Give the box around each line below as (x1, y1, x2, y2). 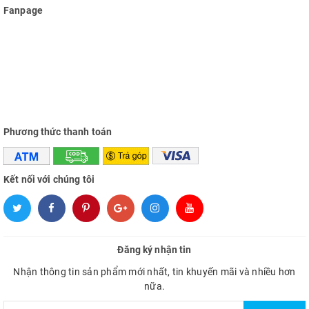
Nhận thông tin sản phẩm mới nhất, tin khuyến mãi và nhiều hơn (13, 266, 296, 278)
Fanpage (3, 4, 43, 16)
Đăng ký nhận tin (117, 244, 192, 256)
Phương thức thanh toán (3, 126, 112, 137)
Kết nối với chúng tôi (3, 174, 94, 186)
